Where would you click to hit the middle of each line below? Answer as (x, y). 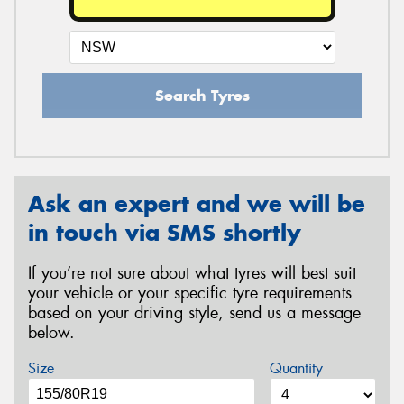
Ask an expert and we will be (197, 204)
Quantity (296, 368)
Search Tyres (202, 96)
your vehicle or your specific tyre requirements (190, 293)
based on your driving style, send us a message (194, 312)
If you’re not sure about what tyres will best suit (192, 273)
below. (51, 332)
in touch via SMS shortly (165, 233)
